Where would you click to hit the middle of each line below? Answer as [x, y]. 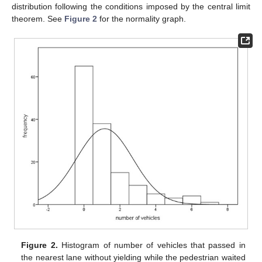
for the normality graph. [142, 18]
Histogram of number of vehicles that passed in [151, 245]
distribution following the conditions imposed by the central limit [131, 6]
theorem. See [38, 18]
